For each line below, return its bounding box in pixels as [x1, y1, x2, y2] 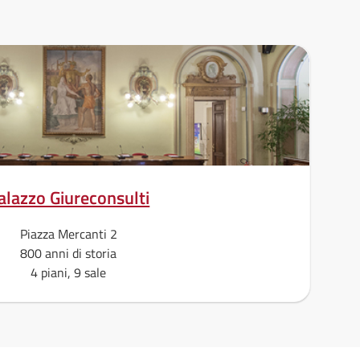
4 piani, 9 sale [31, 263, 107, 282]
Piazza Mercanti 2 [19, 224, 117, 243]
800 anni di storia [20, 243, 117, 263]
